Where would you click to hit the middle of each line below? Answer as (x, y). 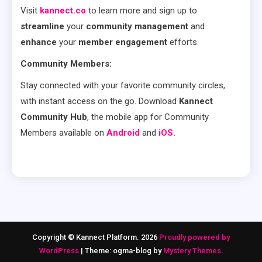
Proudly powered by (194, 237)
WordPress (60, 251)
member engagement (122, 42)
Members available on (63, 133)
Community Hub (54, 117)
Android (123, 133)
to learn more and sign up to (142, 11)
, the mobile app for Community (148, 117)
